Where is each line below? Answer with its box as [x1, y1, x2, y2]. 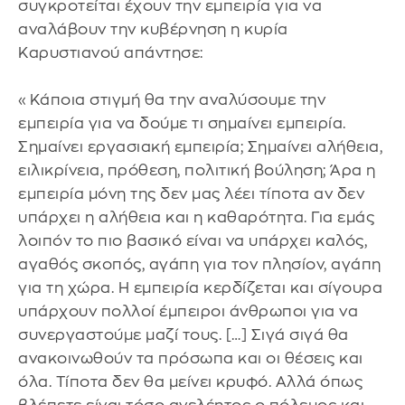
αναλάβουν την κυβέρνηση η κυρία [18, 22, 288, 38]
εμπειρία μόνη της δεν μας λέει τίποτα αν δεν [18, 186, 364, 202]
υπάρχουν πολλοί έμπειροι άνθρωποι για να [18, 304, 358, 320]
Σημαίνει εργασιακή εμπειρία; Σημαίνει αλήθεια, [18, 139, 382, 155]
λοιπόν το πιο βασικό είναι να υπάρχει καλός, [18, 233, 367, 250]
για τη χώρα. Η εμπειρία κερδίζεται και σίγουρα [18, 280, 382, 297]
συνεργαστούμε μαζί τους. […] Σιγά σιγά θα [18, 327, 349, 344]
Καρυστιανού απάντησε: [18, 45, 203, 61]
